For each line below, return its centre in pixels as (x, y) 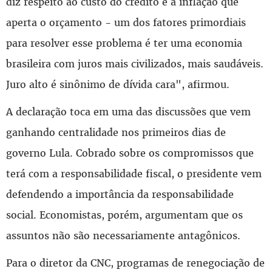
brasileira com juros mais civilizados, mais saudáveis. (135, 63)
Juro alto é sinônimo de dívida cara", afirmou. (118, 84)
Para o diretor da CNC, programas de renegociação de (135, 263)
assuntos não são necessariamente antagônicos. (123, 235)
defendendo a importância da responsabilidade (120, 194)
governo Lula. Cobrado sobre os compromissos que (130, 153)
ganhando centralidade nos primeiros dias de (116, 132)
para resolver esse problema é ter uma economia (124, 43)
